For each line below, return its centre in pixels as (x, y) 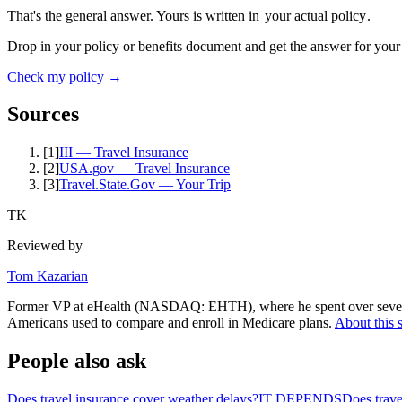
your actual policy (315, 15)
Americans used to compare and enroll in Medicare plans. (170, 323)
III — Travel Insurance (124, 153)
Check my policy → (65, 76)
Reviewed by (45, 246)
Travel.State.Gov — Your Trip (145, 185)
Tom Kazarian (48, 276)
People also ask (77, 361)
